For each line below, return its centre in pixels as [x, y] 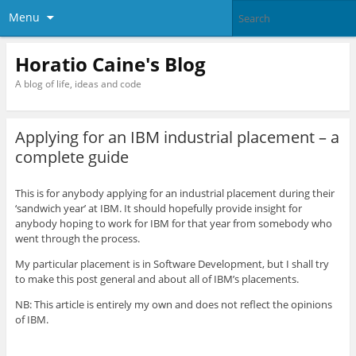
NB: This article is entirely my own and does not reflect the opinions [173, 305]
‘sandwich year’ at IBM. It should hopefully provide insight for [158, 209]
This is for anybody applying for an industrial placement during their [174, 193]
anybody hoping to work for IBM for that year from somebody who [173, 224]
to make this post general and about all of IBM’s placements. [157, 279]
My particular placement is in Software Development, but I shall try [172, 264]
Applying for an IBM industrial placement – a [177, 137]
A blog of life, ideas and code [78, 83]
